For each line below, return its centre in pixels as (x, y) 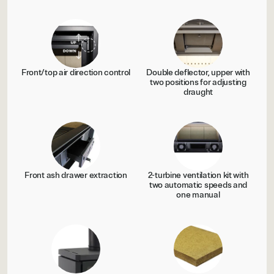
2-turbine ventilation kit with (198, 176)
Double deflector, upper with (198, 73)
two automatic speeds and (198, 185)
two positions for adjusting (198, 83)
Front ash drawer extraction (76, 176)
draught (198, 92)
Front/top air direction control (76, 73)
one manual (198, 195)
